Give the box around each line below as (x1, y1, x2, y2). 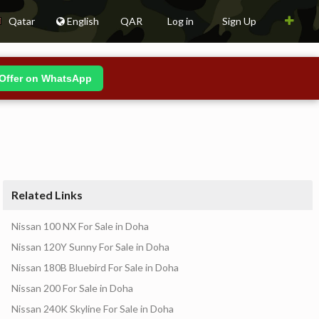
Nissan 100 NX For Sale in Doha (11, 220, 149, 232)
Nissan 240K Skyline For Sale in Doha (11, 303, 174, 315)
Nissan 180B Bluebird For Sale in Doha (11, 261, 179, 273)
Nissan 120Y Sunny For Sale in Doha (11, 241, 169, 253)
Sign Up (222, 15, 256, 27)
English (65, 15, 99, 27)
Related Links (11, 188, 83, 202)
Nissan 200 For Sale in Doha (11, 282, 133, 294)
